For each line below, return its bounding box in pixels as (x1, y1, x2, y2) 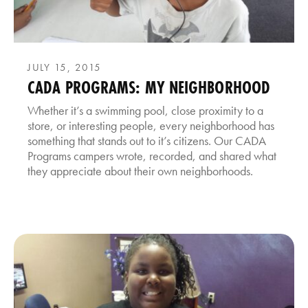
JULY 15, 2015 (27, 60, 102, 74)
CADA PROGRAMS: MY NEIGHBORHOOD (27, 75, 270, 99)
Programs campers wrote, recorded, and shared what (27, 147, 276, 164)
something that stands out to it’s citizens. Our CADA (27, 132, 266, 148)
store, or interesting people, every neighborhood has (27, 117, 274, 133)
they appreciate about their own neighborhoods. (27, 162, 253, 179)
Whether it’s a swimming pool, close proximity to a (27, 102, 263, 118)
